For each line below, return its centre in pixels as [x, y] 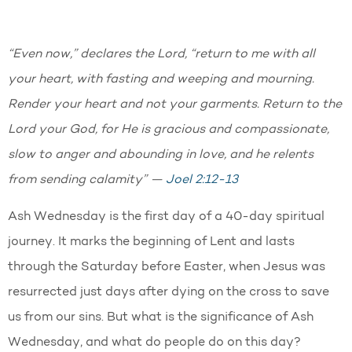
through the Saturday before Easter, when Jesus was [167, 267]
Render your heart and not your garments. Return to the [175, 104]
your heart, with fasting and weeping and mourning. [161, 79]
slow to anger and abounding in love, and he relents [161, 154]
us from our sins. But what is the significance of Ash [161, 317]
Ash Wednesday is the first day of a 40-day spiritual [166, 216]
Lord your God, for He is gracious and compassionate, [169, 129]
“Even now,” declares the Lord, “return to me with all [161, 54]
